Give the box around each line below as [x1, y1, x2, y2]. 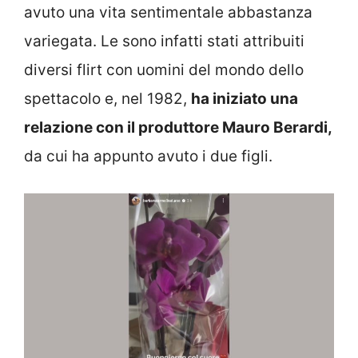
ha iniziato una [191, 89, 298, 108]
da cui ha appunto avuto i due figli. [24, 146, 272, 165]
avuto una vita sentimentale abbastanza [24, 2, 312, 22]
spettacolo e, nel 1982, [24, 89, 191, 108]
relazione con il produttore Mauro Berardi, [24, 117, 332, 137]
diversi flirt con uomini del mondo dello [24, 60, 304, 79]
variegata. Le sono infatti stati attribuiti [24, 31, 304, 50]
